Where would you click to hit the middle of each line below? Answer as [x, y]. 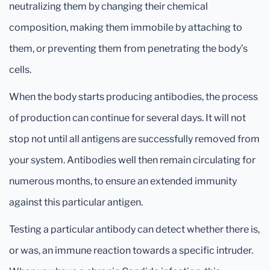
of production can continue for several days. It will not [127, 118]
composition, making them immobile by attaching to [126, 27]
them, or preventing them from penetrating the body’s [128, 49]
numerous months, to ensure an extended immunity [123, 181]
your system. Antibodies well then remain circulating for [132, 160]
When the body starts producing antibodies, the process [133, 97]
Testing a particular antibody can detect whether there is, [134, 229]
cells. [20, 70]
